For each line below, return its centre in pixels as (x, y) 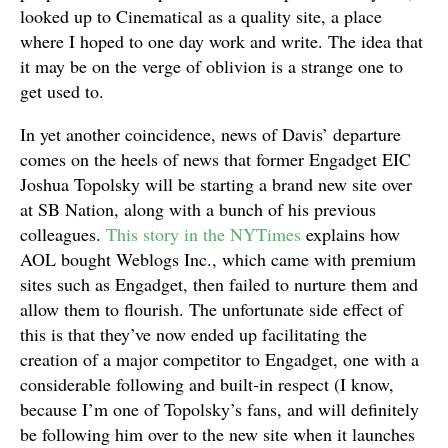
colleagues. (63, 234)
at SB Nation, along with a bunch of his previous (198, 209)
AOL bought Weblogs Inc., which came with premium (218, 259)
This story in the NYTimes (203, 234)
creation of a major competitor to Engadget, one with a (219, 359)
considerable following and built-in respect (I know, (207, 384)
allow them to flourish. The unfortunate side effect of (211, 309)
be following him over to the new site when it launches (217, 434)
